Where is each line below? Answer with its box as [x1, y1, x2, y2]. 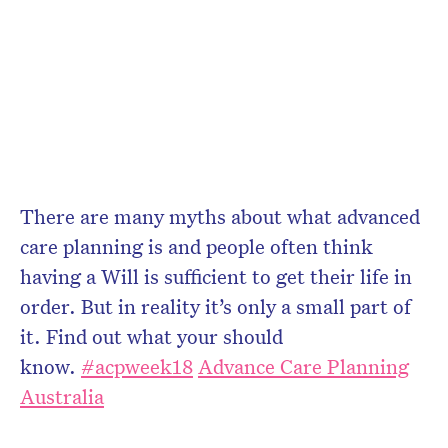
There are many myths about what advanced [20, 202, 420, 229]
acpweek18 [95, 352, 193, 379]
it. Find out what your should [20, 322, 283, 349]
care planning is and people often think [20, 232, 373, 259]
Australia [20, 382, 104, 409]
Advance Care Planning [198, 352, 409, 379]
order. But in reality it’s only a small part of [20, 292, 411, 319]
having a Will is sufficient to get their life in [20, 262, 412, 289]
